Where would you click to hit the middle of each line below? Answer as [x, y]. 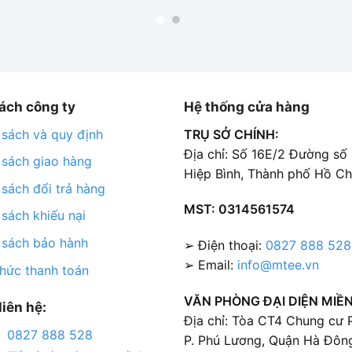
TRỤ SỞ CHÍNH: [231, 134]
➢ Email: [210, 265]
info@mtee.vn [278, 265]
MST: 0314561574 [239, 209]
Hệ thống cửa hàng [246, 106]
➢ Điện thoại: [224, 246]
